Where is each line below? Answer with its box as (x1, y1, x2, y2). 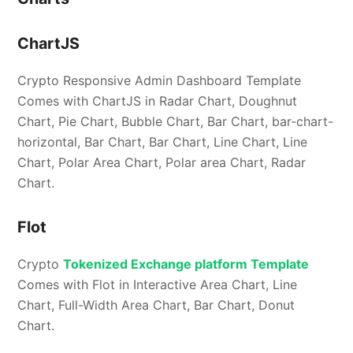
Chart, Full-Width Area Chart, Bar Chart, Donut (17, 297, 295, 314)
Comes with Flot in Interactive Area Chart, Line (17, 277, 298, 293)
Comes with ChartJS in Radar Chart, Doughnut (17, 93, 298, 110)
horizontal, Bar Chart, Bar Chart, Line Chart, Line (17, 134, 308, 150)
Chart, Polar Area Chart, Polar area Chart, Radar (17, 154, 307, 171)
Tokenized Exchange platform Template (63, 256, 310, 273)
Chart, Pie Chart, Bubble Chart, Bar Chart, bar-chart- (17, 113, 334, 130)
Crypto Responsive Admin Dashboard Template (17, 72, 302, 89)
